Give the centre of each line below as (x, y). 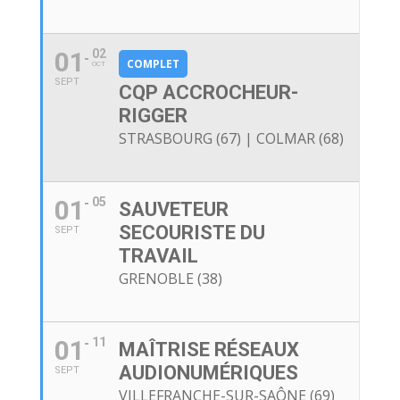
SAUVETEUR (173, 210)
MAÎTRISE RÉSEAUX (208, 350)
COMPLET (153, 64)
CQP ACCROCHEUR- (208, 93)
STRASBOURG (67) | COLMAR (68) (231, 139)
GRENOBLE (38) (170, 279)
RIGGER (153, 116)
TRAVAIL (158, 256)
